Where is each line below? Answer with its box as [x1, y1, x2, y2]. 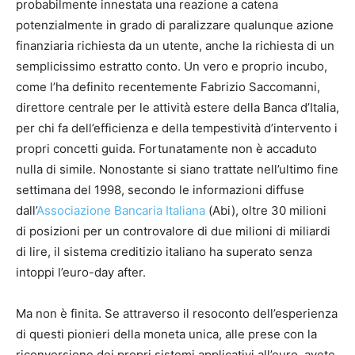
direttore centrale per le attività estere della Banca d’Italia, [16, 100, 339, 116]
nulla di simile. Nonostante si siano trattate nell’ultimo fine [16, 162, 338, 177]
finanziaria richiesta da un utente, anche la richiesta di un [16, 38, 334, 54]
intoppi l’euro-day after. [16, 265, 146, 281]
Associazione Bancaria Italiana [36, 203, 205, 219]
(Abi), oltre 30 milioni [205, 203, 326, 219]
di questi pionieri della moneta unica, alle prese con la [16, 326, 317, 342]
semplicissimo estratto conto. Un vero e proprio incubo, [16, 59, 327, 74]
